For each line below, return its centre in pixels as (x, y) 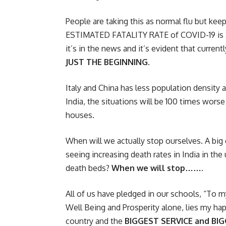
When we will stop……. (157, 168)
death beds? (89, 168)
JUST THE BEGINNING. (108, 62)
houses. (80, 115)
